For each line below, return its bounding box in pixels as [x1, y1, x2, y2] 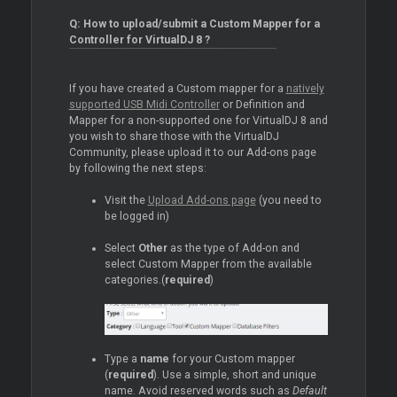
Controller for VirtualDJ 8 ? [68, 34, 210, 47]
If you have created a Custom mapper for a [68, 82, 286, 96]
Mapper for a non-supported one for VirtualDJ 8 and [68, 114, 328, 128]
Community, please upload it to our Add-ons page [68, 146, 316, 160]
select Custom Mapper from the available [104, 258, 312, 271]
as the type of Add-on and [167, 242, 300, 255]
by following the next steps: [68, 162, 206, 175]
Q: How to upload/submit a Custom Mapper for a [68, 18, 320, 31]
